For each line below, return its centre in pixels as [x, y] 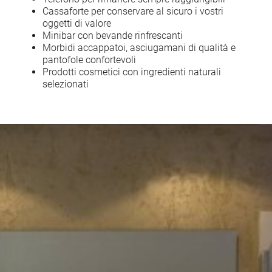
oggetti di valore [77, 23]
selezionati [67, 84]
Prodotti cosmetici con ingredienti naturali [132, 72]
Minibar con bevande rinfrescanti [113, 35]
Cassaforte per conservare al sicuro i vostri [133, 11]
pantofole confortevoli [89, 59]
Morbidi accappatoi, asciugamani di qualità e [139, 47]
